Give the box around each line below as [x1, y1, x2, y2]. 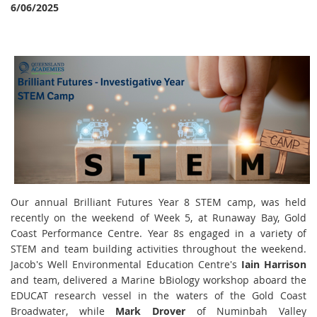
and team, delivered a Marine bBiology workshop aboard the [11, 273, 306, 287]
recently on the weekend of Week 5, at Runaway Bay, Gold [11, 211, 306, 225]
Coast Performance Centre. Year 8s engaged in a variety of [11, 226, 306, 241]
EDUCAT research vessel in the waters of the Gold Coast [11, 289, 306, 303]
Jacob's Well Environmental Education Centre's [11, 258, 241, 272]
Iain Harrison [241, 258, 307, 272]
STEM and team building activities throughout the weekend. [11, 242, 306, 256]
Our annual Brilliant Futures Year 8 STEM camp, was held [11, 195, 306, 209]
